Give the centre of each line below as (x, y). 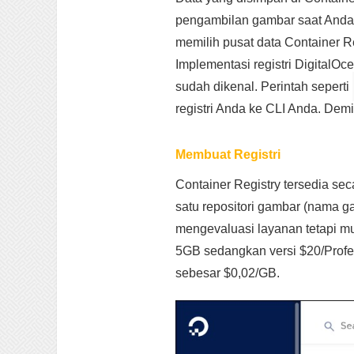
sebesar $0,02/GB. (228, 273)
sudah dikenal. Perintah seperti (264, 87)
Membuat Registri (228, 154)
